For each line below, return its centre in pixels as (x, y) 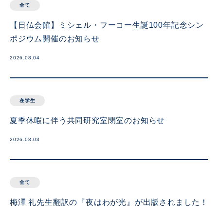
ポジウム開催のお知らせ (55, 39)
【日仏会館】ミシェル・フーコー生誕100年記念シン (107, 25)
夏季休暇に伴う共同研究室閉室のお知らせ (88, 120)
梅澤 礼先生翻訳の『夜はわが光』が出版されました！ (109, 202)
